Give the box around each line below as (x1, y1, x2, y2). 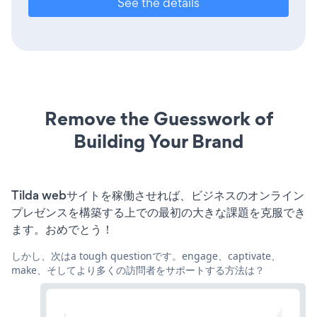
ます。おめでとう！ (11, 220, 113, 238)
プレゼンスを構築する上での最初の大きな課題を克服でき (11, 203, 306, 221)
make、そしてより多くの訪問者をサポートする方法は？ (11, 263, 265, 277)
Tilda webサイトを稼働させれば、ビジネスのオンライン (11, 186, 304, 204)
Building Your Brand (74, 127, 243, 154)
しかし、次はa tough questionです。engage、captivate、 (11, 248, 281, 263)
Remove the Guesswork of (44, 105, 273, 132)
